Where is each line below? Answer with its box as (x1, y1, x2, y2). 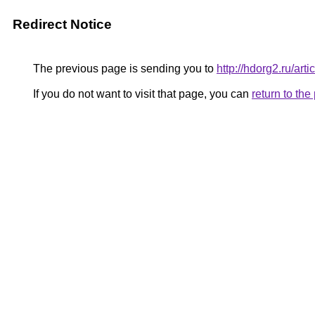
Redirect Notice (13, 17, 112, 32)
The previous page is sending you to (30, 63, 217, 75)
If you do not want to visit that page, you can (30, 88, 252, 100)
